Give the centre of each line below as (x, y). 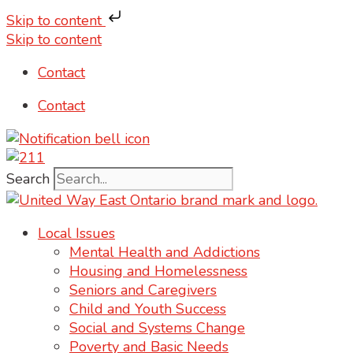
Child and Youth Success (148, 309)
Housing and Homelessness (158, 271)
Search (28, 179)
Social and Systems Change (157, 328)
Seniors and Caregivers (143, 290)
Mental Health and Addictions (165, 252)
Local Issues (76, 233)
